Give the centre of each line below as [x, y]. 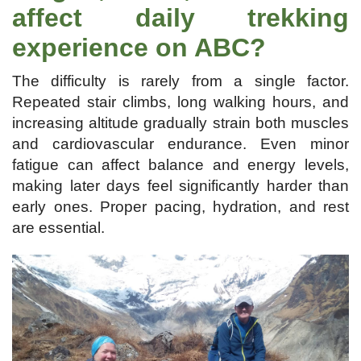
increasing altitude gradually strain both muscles [180, 123]
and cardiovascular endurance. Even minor [180, 144]
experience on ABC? [139, 48]
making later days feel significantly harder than [180, 186]
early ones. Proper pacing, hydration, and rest [180, 207]
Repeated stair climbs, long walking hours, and [180, 102]
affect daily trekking [180, 18]
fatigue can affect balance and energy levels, [180, 165]
